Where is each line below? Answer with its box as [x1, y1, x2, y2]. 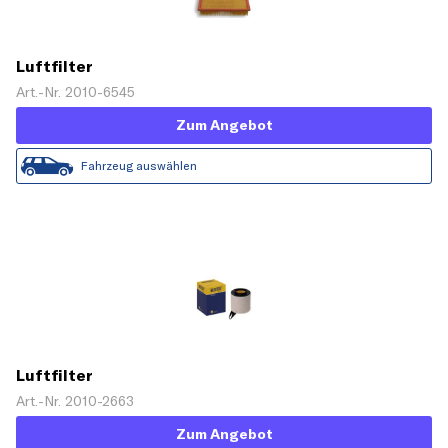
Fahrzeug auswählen [81, 158, 197, 174]
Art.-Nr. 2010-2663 [16, 391, 134, 410]
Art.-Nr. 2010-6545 [16, 83, 135, 102]
